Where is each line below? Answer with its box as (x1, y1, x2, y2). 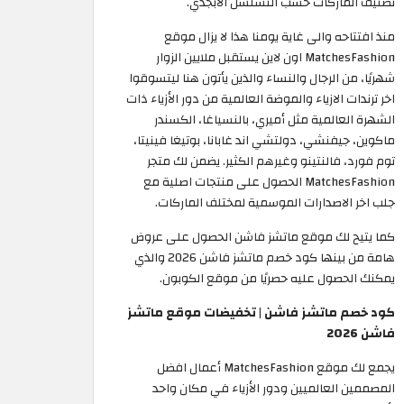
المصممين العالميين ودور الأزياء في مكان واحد (152, 377, 395, 400)
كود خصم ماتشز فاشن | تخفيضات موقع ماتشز (127, 301, 395, 325)
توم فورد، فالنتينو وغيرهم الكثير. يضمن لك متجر (147, 150, 395, 173)
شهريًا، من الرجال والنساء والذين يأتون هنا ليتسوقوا (129, 67, 395, 90)
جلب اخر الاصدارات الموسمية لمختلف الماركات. (155, 191, 395, 215)
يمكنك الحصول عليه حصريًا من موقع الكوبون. (160, 267, 395, 290)
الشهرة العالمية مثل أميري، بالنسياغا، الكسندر (154, 108, 395, 132)
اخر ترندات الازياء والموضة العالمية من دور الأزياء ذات (126, 87, 395, 111)
